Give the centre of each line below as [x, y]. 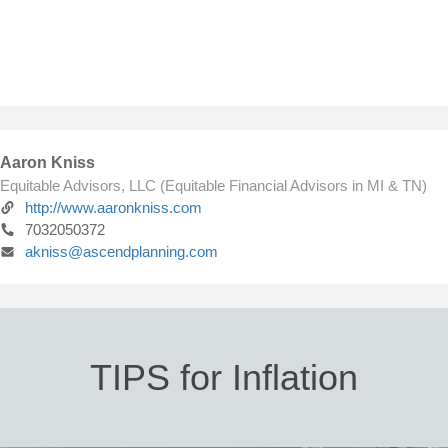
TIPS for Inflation [224, 377]
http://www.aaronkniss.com [113, 207]
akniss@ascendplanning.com [121, 251]
